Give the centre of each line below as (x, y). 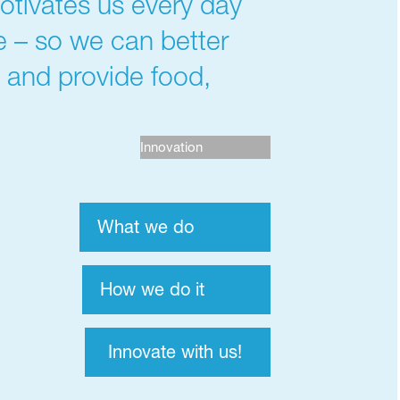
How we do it (177, 290)
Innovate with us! (178, 352)
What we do (175, 227)
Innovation (206, 147)
